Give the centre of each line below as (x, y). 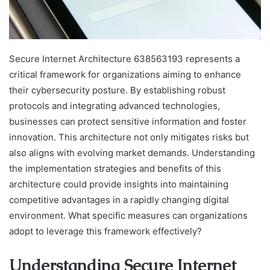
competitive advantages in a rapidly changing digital (119, 200)
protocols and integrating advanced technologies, (115, 106)
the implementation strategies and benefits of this (115, 169)
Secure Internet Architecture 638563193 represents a (124, 59)
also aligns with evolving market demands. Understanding (132, 153)
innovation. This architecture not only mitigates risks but (129, 137)
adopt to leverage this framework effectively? (105, 231)
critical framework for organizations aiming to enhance (125, 75)
